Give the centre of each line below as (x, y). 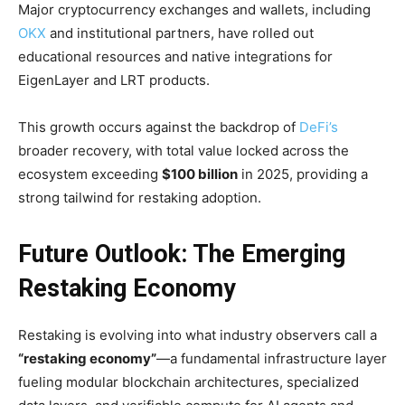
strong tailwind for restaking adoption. (140, 198)
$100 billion (200, 174)
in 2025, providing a (303, 174)
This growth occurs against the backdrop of (159, 127)
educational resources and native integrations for (175, 57)
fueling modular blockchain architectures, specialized (188, 382)
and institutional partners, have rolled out (180, 33)
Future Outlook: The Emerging (182, 254)
